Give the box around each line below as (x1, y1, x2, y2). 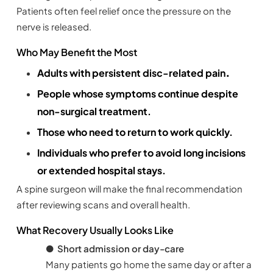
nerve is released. (16, 21, 91, 33)
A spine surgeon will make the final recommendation (16, 183, 243, 195)
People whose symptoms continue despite (37, 87, 238, 101)
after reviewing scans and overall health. (16, 199, 190, 211)
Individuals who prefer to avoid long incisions (37, 146, 246, 160)
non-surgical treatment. (37, 105, 151, 118)
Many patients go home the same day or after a (45, 258, 252, 271)
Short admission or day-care (57, 243, 184, 255)
